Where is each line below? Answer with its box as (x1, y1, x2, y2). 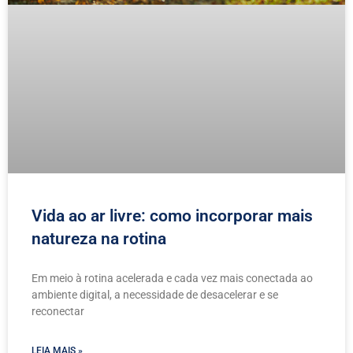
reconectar (32, 304, 84, 318)
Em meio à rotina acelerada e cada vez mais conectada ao (32, 271, 313, 284)
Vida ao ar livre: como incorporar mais (32, 206, 313, 225)
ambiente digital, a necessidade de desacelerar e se (32, 288, 278, 301)
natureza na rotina (32, 229, 166, 248)
